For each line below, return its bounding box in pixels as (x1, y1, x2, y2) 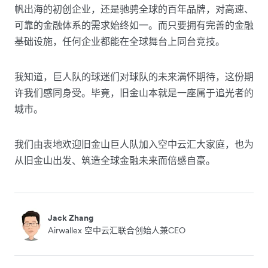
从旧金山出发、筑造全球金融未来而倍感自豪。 (14, 154, 215, 166)
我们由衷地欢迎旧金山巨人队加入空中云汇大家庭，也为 (14, 138, 254, 150)
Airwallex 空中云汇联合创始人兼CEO (48, 224, 185, 236)
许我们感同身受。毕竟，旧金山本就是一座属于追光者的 (14, 86, 254, 99)
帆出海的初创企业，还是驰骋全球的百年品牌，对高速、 (14, 2, 254, 15)
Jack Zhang (48, 212, 93, 223)
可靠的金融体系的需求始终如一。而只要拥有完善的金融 (14, 19, 254, 31)
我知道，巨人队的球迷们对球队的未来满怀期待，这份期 (14, 70, 254, 83)
